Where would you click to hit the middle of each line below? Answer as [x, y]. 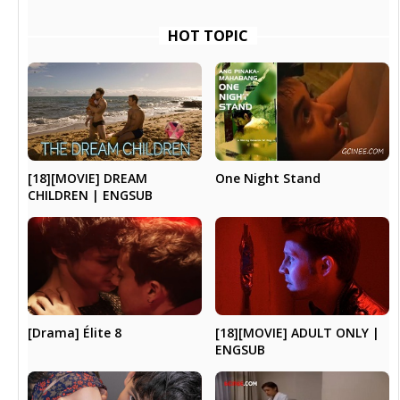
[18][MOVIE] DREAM [88, 179]
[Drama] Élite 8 [75, 332]
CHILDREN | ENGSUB [91, 196]
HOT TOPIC [208, 36]
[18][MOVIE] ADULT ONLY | [297, 332]
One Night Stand [267, 179]
